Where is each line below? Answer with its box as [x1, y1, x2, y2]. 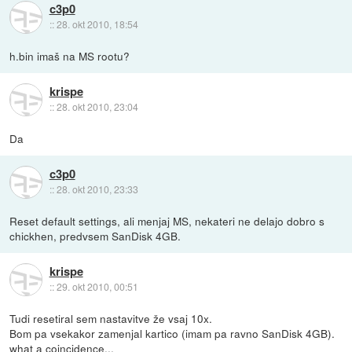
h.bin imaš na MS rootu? [9, 48, 130, 64]
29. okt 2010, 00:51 [56, 280, 138, 294]
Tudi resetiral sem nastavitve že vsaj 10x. [9, 310, 213, 327]
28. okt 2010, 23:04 [56, 100, 138, 114]
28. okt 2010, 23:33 [56, 182, 138, 196]
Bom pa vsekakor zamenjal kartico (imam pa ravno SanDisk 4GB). [9, 325, 335, 342]
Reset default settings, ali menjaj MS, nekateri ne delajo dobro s [9, 213, 325, 229]
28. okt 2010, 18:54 [56, 17, 138, 31]
